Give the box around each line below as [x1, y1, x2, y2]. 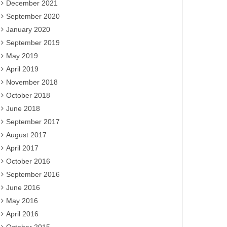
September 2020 [6, 12, 60, 20]
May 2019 [6, 52, 38, 60]
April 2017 [6, 144, 39, 152]
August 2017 [6, 131, 47, 139]
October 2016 [6, 157, 50, 165]
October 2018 [6, 91, 50, 99]
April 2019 [6, 65, 39, 73]
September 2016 [6, 170, 60, 178]
